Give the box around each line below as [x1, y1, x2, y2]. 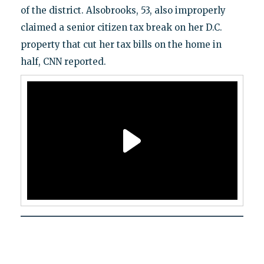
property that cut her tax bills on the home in [20, 39, 222, 51]
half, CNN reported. [20, 56, 106, 68]
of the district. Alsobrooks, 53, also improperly [20, 5, 226, 16]
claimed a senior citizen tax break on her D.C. [20, 22, 222, 34]
